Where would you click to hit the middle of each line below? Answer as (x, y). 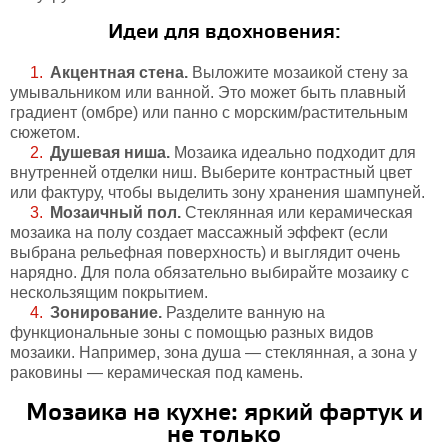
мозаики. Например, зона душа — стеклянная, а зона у (213, 352)
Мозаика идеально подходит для (293, 152)
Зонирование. (106, 312)
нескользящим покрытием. (109, 292)
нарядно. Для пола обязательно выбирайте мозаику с (209, 272)
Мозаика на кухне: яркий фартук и (224, 413)
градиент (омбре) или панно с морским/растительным (209, 112)
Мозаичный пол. (115, 212)
